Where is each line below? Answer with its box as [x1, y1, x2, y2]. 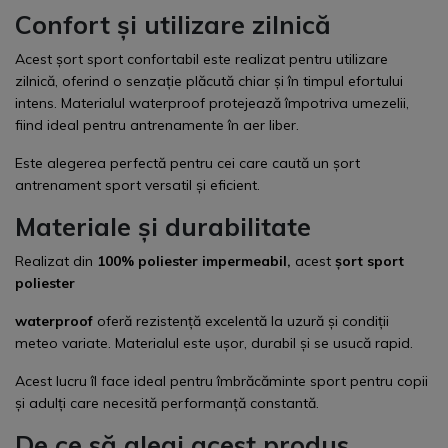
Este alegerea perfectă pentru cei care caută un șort [15, 154, 360, 173]
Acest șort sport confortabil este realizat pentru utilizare [15, 50, 388, 69]
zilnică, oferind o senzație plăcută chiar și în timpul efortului [15, 72, 403, 91]
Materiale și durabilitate [15, 211, 311, 243]
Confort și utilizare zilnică [15, 9, 331, 41]
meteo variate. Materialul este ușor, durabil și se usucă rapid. [15, 334, 413, 353]
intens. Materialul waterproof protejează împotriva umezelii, [15, 94, 409, 113]
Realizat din [15, 252, 93, 271]
